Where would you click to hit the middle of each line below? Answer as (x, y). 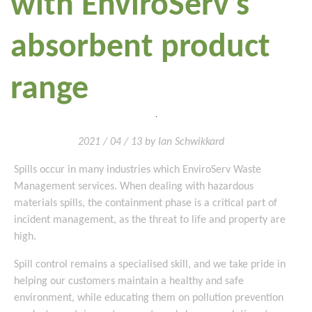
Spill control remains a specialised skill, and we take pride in (150, 265)
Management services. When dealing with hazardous (134, 187)
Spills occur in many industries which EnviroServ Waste (138, 170)
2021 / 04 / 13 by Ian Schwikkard (151, 142)
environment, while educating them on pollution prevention (149, 298)
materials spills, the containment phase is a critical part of (146, 203)
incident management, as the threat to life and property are (150, 220)
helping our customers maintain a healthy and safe (129, 281)
